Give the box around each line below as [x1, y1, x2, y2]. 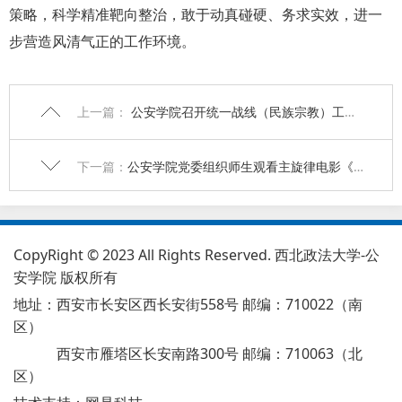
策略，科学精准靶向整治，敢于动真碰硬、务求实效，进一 [9, 6, 382, 22]
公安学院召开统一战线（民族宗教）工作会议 [127, 102, 345, 120]
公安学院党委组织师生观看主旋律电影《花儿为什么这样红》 [127, 157, 354, 175]
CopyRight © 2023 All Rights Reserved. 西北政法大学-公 [13, 244, 380, 265]
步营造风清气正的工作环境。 [9, 33, 196, 49]
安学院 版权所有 [13, 267, 118, 287]
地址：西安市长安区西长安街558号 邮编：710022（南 [13, 293, 363, 314]
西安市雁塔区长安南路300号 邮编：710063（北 [57, 343, 363, 363]
